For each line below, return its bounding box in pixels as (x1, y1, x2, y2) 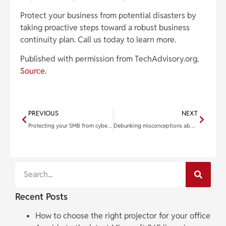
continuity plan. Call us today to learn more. (20, 34, 176, 45)
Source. (20, 66, 46, 77)
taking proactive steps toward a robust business (20, 22, 190, 33)
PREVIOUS (28, 109, 59, 118)
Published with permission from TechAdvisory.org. (20, 53, 199, 65)
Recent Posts (15, 191, 68, 203)
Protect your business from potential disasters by (20, 10, 196, 21)
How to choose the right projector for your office (35, 210, 210, 221)
